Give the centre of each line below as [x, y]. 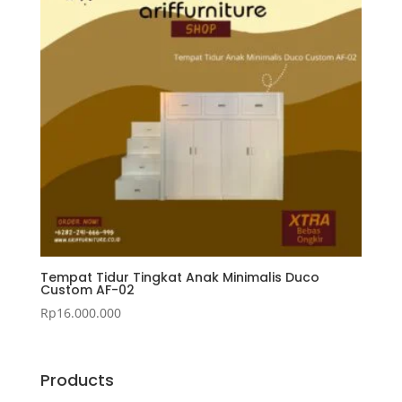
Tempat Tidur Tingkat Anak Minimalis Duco [179, 278]
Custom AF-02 [87, 290]
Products [77, 380]
